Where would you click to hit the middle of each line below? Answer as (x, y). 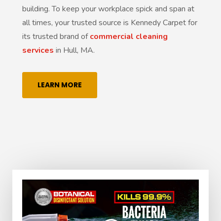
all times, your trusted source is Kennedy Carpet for (110, 23)
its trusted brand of (56, 37)
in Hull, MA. (74, 51)
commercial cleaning (129, 37)
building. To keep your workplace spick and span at (108, 9)
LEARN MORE (59, 85)
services (38, 51)
